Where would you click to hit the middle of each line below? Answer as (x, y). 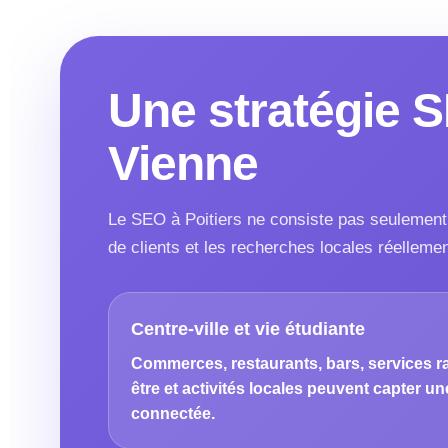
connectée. (173, 413)
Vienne (183, 163)
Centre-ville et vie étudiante (248, 329)
